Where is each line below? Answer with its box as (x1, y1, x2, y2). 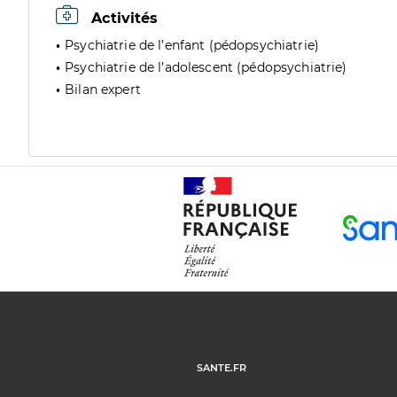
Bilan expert (65, 82, 141, 97)
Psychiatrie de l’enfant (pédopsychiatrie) (65, 37, 320, 53)
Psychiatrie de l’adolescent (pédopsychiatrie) (65, 59, 347, 75)
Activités (87, 10, 159, 27)
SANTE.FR (197, 361, 247, 374)
